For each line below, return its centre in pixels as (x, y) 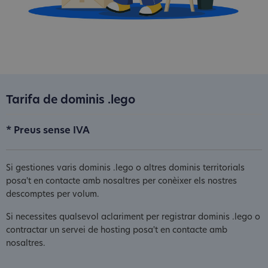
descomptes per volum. (53, 194)
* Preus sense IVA (48, 131)
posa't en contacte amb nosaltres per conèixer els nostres (121, 181)
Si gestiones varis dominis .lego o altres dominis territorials (125, 168)
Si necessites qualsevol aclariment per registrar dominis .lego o (133, 217)
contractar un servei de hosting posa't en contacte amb (117, 230)
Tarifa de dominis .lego (71, 100)
